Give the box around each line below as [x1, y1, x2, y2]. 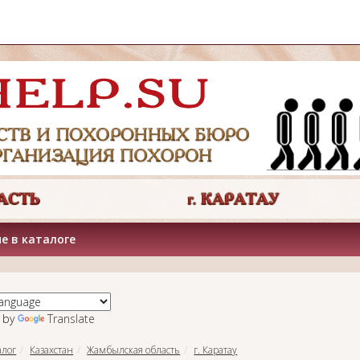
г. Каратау [194, 342, 238, 357]
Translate [47, 310, 95, 326]
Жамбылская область [87, 342, 181, 357]
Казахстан [30, 342, 74, 357]
